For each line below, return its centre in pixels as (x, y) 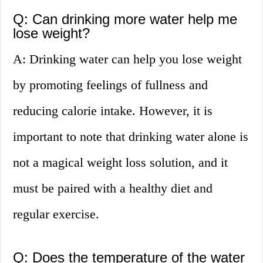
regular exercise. (56, 214)
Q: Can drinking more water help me (125, 19)
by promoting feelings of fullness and (111, 85)
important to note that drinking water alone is (131, 137)
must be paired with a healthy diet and (113, 188)
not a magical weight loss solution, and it (121, 163)
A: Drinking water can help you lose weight (128, 59)
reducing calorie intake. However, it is (113, 111)
